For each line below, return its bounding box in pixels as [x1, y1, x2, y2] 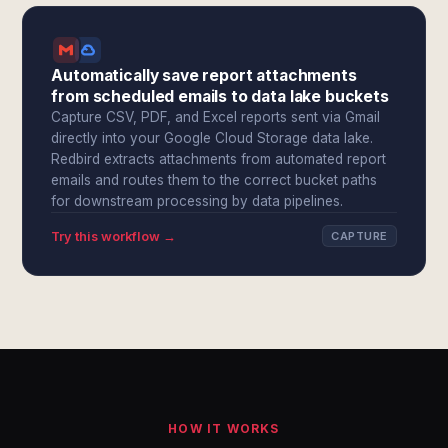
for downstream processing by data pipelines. [51, 193, 344, 209]
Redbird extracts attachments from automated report [51, 151, 387, 167]
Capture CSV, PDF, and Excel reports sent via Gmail [51, 109, 381, 125]
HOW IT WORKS [168, 421, 280, 436]
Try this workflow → [51, 228, 177, 244]
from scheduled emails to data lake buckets [51, 87, 389, 106]
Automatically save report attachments [51, 66, 357, 85]
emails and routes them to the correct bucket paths [51, 172, 378, 188]
